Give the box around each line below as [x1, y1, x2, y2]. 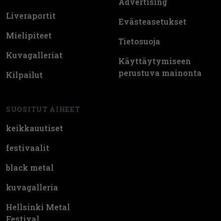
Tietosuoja [118, 36, 160, 46]
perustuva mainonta [118, 67, 202, 78]
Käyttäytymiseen [118, 55, 191, 66]
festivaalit [6, 142, 49, 153]
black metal [6, 162, 54, 173]
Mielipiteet [6, 30, 52, 40]
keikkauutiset [6, 122, 63, 133]
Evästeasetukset [118, 16, 186, 27]
